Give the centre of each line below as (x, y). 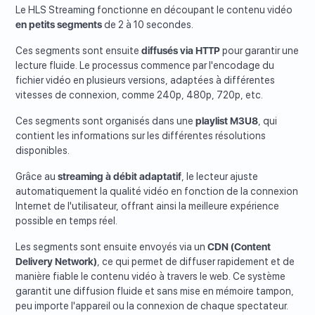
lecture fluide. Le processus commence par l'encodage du (145, 66)
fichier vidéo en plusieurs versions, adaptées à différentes (146, 81)
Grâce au (37, 177)
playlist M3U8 (227, 121)
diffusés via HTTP (181, 51)
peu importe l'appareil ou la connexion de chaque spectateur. (152, 306)
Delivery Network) (57, 262)
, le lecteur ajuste (220, 177)
